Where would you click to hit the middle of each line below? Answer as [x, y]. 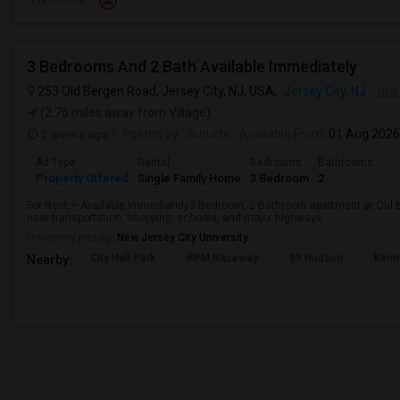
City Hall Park [123, 258]
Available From [281, 134]
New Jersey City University [183, 237]
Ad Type [55, 162]
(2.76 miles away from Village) [124, 112]
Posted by [150, 134]
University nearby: [72, 237]
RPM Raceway [222, 258]
